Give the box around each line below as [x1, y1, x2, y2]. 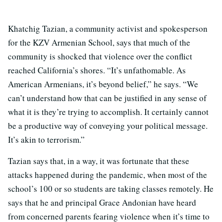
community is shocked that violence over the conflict [8, 50, 192, 62]
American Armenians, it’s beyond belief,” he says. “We [8, 78, 198, 90]
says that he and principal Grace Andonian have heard [8, 196, 196, 208]
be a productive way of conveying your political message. [8, 119, 208, 131]
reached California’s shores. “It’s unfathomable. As [8, 64, 186, 76]
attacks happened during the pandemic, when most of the [8, 168, 207, 180]
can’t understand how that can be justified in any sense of [8, 92, 207, 104]
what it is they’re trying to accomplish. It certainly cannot [8, 106, 209, 117]
